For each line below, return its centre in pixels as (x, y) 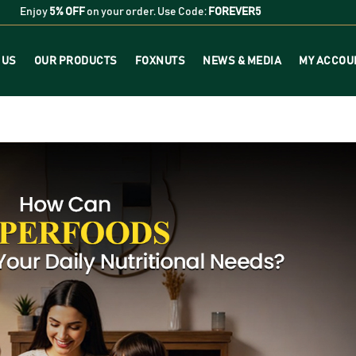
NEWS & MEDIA (242, 61)
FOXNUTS (160, 61)
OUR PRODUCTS (75, 61)
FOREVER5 (234, 12)
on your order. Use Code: (146, 12)
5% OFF (67, 12)
